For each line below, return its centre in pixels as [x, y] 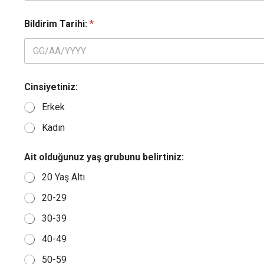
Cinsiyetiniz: [51, 87]
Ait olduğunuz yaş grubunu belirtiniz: [104, 157]
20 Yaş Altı [63, 177]
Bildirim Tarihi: [57, 24]
